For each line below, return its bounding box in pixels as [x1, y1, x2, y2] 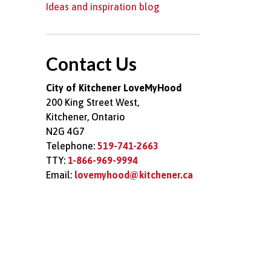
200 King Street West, [46, 97, 139, 108]
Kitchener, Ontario [46, 111, 125, 122]
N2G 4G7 [46, 126, 85, 137]
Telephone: [46, 140, 97, 151]
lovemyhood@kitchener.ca [74, 169, 193, 180]
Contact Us [46, 53, 137, 74]
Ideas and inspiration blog [46, 1, 160, 12]
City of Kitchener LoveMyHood [46, 82, 181, 93]
